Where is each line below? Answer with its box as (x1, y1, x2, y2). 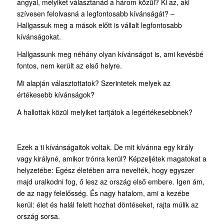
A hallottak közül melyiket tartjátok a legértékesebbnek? (16, 107, 192, 117)
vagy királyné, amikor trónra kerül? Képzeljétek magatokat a (16, 153, 206, 163)
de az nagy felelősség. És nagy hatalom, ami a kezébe (16, 187, 189, 198)
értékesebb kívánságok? (16, 89, 94, 100)
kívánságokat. (16, 31, 61, 42)
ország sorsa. (16, 210, 60, 221)
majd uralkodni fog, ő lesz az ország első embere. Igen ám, (16, 176, 204, 186)
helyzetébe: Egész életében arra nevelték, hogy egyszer (16, 164, 194, 175)
